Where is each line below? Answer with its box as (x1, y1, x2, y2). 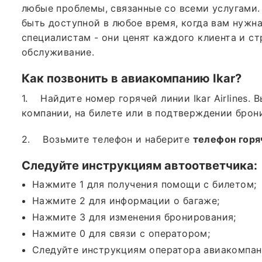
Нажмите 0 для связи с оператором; (32, 227, 211, 239)
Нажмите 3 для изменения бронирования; (32, 211, 236, 223)
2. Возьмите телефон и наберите (22, 133, 193, 145)
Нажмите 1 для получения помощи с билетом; (32, 178, 257, 190)
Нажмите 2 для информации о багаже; (32, 194, 220, 206)
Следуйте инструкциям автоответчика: (22, 158, 257, 173)
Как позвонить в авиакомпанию (22, 71, 213, 85)
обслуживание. (22, 46, 95, 58)
